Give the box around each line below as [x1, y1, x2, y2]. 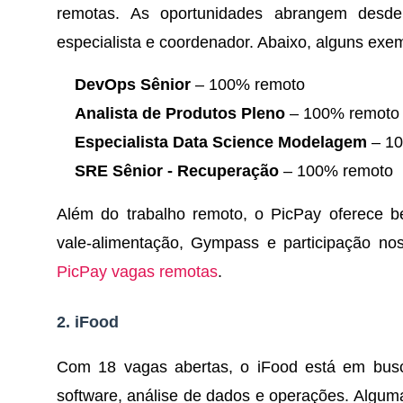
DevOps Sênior [75, 75, 191, 94]
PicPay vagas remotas [57, 262, 218, 281]
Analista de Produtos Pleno [75, 103, 285, 122]
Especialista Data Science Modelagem [75, 132, 367, 151]
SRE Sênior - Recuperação [75, 161, 279, 180]
